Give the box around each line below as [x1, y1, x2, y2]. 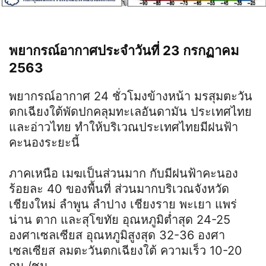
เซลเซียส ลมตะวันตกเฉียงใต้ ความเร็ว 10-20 [9, 243, 242, 258]
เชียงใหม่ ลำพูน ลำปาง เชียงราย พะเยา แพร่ [9, 197, 237, 211]
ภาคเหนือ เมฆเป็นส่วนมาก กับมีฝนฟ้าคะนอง [9, 166, 238, 180]
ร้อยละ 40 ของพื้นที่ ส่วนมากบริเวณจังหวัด [9, 181, 229, 196]
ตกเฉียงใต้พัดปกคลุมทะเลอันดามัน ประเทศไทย [9, 104, 252, 119]
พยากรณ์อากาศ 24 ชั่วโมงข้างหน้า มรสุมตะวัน [9, 88, 252, 103]
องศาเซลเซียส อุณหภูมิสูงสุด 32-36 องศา [9, 227, 225, 242]
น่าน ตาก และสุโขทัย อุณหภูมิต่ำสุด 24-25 [9, 212, 230, 227]
